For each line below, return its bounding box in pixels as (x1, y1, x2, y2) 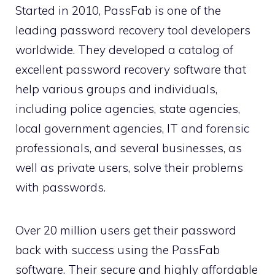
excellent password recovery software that (15, 62, 246, 77)
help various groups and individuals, (15, 82, 217, 97)
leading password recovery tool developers (15, 23, 250, 38)
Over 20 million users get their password (15, 223, 236, 238)
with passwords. (15, 180, 106, 195)
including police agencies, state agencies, (15, 101, 240, 117)
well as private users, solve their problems (15, 160, 243, 176)
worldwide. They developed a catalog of (15, 42, 233, 58)
